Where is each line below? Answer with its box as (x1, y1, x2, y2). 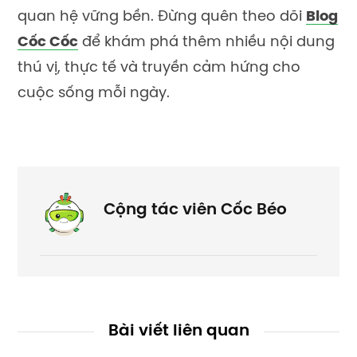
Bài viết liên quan (108, 322, 249, 339)
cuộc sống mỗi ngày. (18, 85, 170, 101)
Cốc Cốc (18, 34, 78, 50)
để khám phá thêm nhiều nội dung (78, 34, 335, 50)
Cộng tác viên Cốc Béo (104, 201, 287, 218)
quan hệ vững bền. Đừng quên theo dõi (18, 9, 306, 25)
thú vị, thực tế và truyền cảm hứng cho (18, 60, 300, 76)
